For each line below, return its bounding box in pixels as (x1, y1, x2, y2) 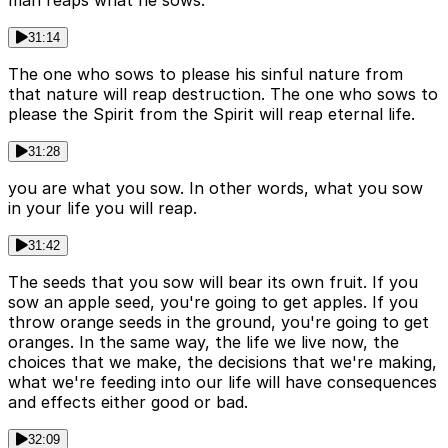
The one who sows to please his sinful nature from (8, 63, 403, 84)
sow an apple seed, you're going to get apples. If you (8, 291, 418, 312)
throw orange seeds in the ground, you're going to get (8, 311, 429, 332)
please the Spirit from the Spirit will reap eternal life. (8, 103, 415, 124)
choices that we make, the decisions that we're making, (8, 351, 437, 372)
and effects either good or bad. (8, 391, 248, 412)
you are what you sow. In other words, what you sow (8, 177, 423, 198)
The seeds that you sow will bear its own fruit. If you (8, 271, 418, 292)
